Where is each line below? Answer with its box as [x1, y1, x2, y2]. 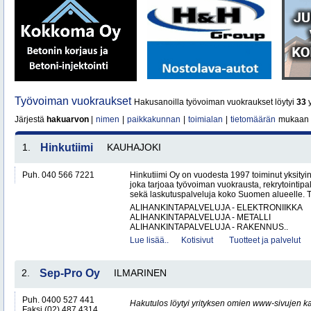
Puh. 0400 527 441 [22, 295, 94, 305]
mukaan [276, 115, 309, 124]
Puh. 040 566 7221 [22, 170, 94, 180]
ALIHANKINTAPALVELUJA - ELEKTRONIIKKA [130, 203, 303, 212]
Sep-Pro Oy [40, 267, 100, 279]
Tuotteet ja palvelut [229, 235, 301, 245]
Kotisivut [181, 235, 213, 245]
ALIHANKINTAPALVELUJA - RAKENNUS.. [130, 222, 288, 232]
